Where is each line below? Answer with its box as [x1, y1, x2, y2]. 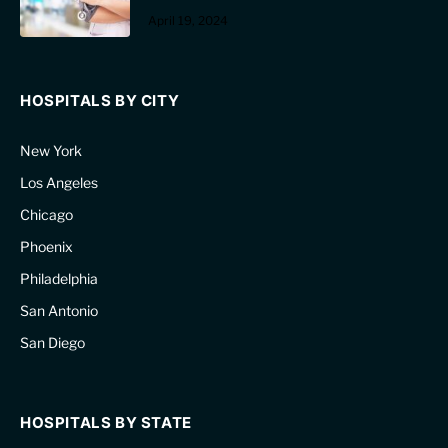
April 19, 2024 [148, 12, 228, 28]
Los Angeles [20, 173, 98, 191]
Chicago [20, 205, 73, 223]
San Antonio [20, 301, 98, 319]
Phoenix [20, 237, 73, 255]
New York [20, 141, 82, 159]
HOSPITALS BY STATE [20, 412, 192, 432]
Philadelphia [20, 269, 98, 287]
